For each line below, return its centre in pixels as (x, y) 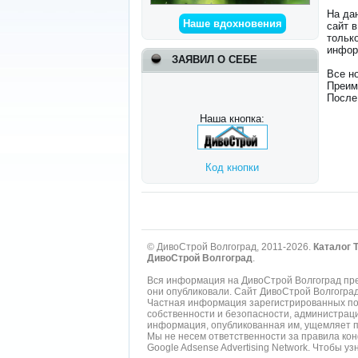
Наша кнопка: (233, 118)
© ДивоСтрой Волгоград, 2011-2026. (231, 247)
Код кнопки (233, 167)
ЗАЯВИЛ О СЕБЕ (215, 59)
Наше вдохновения (232, 23)
